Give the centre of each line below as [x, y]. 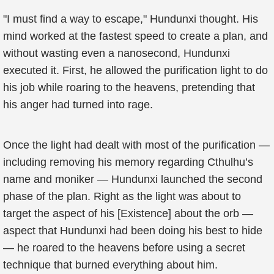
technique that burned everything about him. [110, 265]
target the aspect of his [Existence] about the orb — [128, 213]
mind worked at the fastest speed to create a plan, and [135, 36]
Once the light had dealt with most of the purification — [136, 145]
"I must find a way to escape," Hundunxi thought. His [131, 19]
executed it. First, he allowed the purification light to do [135, 70]
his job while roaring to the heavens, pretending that [129, 87]
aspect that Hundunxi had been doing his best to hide [133, 231]
